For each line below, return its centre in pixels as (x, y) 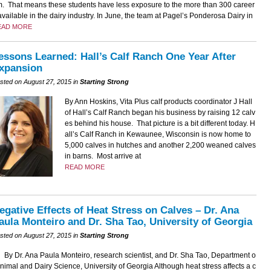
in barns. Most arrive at (103, 156)
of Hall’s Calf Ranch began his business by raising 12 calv (160, 112)
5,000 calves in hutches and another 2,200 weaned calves (160, 145)
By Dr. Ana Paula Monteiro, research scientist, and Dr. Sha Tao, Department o (130, 256)
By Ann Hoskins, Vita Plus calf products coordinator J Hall (158, 101)
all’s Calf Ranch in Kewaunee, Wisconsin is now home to (158, 134)
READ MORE (84, 167)
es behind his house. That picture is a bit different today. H (160, 123)
